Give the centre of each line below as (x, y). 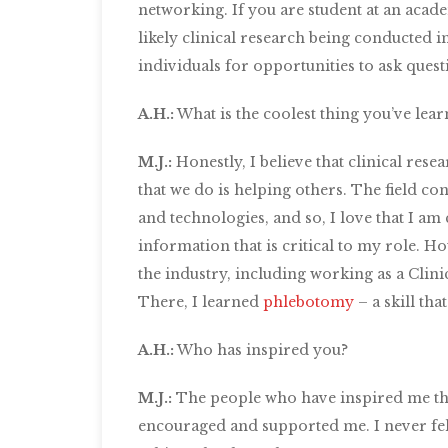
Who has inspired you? (261, 350)
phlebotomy (310, 302)
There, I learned (200, 302)
